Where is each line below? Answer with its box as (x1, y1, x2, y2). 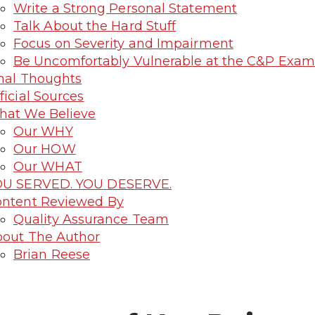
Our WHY (13, 123, 73, 139)
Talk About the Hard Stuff (13, 18, 176, 34)
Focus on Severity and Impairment (13, 35, 233, 51)
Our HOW (13, 141, 76, 157)
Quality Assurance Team (13, 211, 169, 227)
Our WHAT (13, 158, 82, 174)
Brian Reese (13, 246, 90, 262)
